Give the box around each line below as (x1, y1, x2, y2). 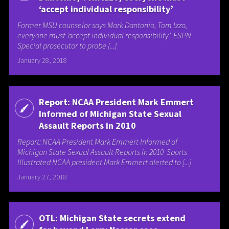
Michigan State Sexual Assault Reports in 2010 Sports (17, 146, 188, 157)
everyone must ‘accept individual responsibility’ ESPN (17, 30, 192, 41)
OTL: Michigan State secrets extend (38, 212, 186, 224)
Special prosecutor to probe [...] (17, 40, 117, 51)
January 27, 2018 (17, 172, 67, 181)
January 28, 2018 (17, 56, 67, 65)
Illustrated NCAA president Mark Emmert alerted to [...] (17, 156, 192, 167)
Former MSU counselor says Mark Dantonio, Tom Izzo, (17, 20, 188, 31)
